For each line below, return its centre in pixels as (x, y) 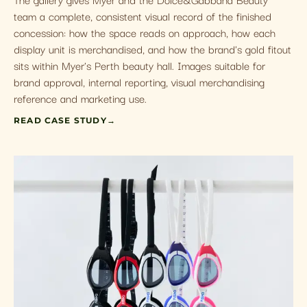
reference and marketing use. (80, 98)
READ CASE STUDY (60, 121)
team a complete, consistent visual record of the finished (143, 15)
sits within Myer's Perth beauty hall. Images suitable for (139, 65)
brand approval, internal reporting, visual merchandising (139, 81)
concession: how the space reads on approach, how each (145, 32)
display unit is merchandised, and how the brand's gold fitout (152, 48)
